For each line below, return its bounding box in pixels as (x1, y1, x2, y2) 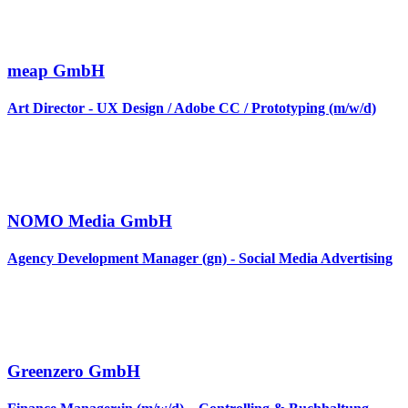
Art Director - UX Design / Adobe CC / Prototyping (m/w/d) (7, 99, 376, 116)
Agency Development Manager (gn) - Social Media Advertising (7, 250, 393, 267)
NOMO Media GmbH (7, 210, 172, 230)
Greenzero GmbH (7, 362, 140, 382)
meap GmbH (7, 60, 105, 80)
